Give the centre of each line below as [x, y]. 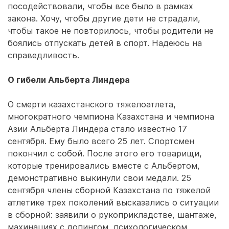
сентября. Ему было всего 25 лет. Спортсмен [101, 141]
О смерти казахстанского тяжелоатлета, [92, 104]
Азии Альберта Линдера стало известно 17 [97, 129]
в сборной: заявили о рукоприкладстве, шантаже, [112, 215]
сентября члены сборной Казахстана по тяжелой [109, 190]
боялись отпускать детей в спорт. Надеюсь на [105, 43]
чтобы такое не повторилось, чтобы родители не [111, 31]
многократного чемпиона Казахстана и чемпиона [111, 117]
